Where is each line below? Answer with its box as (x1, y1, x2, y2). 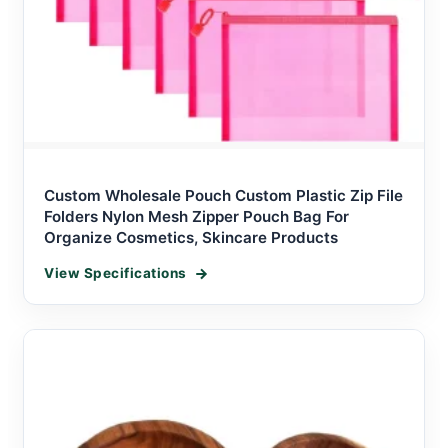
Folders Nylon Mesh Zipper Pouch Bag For (44, 206, 349, 226)
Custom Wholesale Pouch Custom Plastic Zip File (44, 185, 403, 205)
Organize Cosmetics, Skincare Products (44, 227, 338, 247)
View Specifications (44, 265, 187, 282)
